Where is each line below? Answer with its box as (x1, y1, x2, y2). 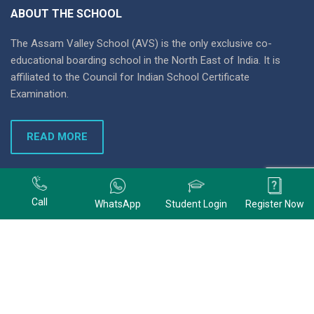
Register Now (245, 198, 304, 210)
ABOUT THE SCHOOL (11, 7, 122, 21)
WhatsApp (95, 198, 141, 210)
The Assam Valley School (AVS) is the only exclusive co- (11, 37, 272, 50)
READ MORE (27, 130, 88, 144)
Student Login (165, 198, 227, 210)
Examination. (11, 88, 69, 101)
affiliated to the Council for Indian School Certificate (11, 71, 250, 84)
